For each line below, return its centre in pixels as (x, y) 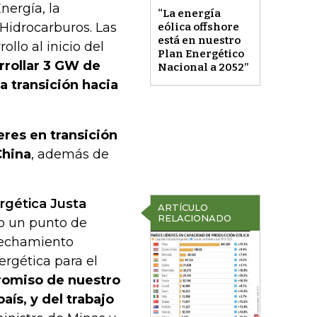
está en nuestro (199, 41)
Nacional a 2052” (203, 68)
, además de (70, 154)
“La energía (189, 14)
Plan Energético (201, 54)
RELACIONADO (194, 218)
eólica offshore (198, 27)
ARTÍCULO (183, 207)
